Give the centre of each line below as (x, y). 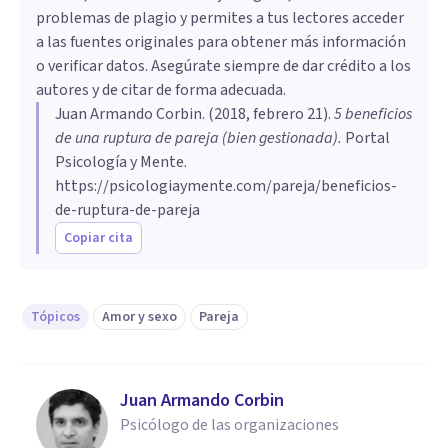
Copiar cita (98, 237)
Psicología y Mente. (121, 161)
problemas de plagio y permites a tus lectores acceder (220, 17)
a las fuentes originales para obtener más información (221, 41)
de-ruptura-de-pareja (127, 209)
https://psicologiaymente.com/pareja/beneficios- (226, 185)
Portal (366, 137)
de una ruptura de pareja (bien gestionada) (196, 137)
